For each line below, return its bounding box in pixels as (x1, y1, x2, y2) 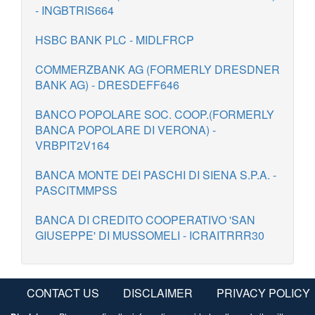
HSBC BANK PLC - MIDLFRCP (35, 32, 194, 48)
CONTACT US (26, 285, 99, 301)
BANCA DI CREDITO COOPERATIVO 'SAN (35, 212, 255, 228)
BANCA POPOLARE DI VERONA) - (35, 122, 216, 138)
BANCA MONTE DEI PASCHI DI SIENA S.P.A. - (35, 167, 276, 183)
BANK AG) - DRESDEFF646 (35, 77, 179, 93)
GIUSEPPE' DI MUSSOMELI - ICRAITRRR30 (35, 227, 264, 243)
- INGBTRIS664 (35, 2, 114, 18)
